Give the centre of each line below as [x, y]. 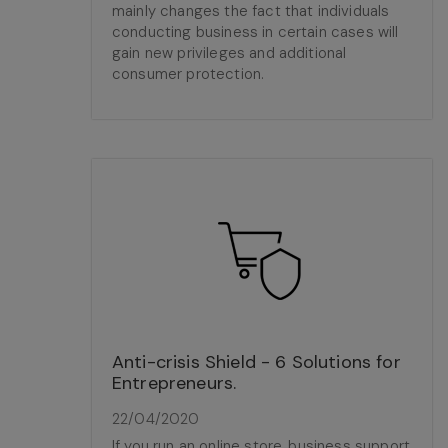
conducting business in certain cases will [255, 32]
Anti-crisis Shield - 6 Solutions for [256, 362]
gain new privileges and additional [229, 53]
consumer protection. [188, 74]
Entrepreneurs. [174, 383]
